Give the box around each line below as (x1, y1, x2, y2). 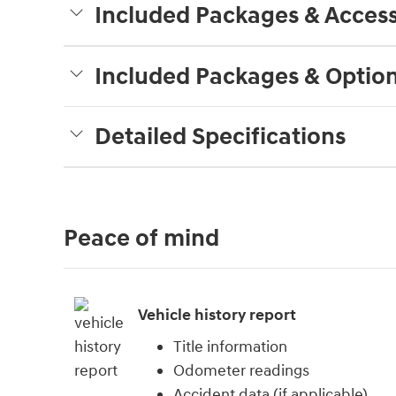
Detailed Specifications (95, 121, 346, 152)
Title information (173, 336, 287, 357)
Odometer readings (173, 360, 309, 381)
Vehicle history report (138, 305, 296, 326)
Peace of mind (64, 223, 219, 254)
